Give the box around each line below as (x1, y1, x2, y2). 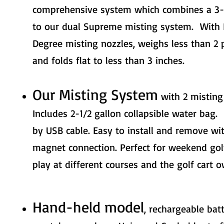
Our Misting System (32, 85, 158, 104)
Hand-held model (32, 197, 144, 216)
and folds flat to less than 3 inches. (32, 54, 188, 67)
